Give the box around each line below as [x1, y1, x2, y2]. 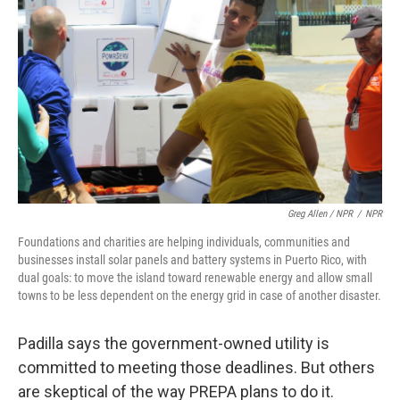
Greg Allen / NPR [287, 208, 353, 220]
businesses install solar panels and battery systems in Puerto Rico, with [18, 253, 367, 267]
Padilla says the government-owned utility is [18, 334, 329, 353]
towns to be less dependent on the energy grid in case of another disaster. [18, 288, 381, 303]
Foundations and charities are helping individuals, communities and [18, 235, 350, 249]
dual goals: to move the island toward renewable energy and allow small [18, 271, 372, 285]
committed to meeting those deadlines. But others [18, 358, 375, 377]
